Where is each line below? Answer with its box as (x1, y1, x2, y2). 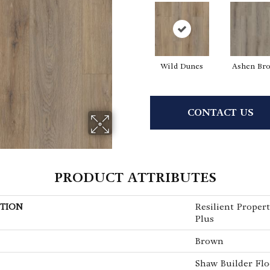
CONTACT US (187, 106, 254, 119)
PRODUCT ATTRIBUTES (54, 169, 216, 186)
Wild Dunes (160, 61, 203, 71)
